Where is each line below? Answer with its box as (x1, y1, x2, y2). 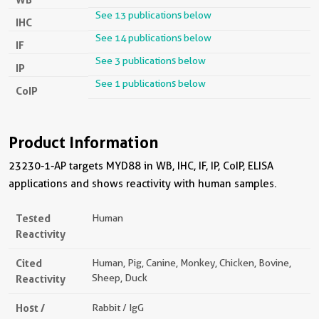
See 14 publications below (95, 31, 211, 43)
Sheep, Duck (92, 271, 147, 283)
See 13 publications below (95, 9, 211, 21)
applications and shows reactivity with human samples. (9, 177, 277, 190)
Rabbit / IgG (92, 301, 144, 313)
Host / (16, 300, 45, 315)
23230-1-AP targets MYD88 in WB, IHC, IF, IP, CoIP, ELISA (9, 159, 273, 172)
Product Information (9, 132, 158, 152)
